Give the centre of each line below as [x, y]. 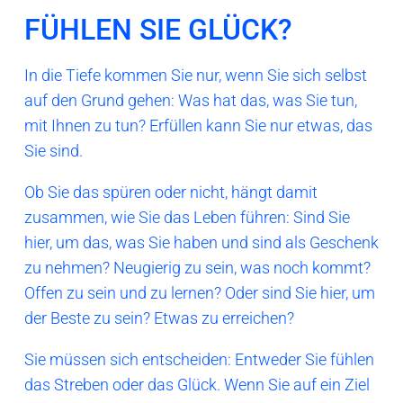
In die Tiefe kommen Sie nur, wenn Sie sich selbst [196, 76]
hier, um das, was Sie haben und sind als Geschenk [201, 243]
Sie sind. [54, 151]
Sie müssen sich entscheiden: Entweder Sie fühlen [199, 360]
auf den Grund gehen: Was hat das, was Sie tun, [191, 101]
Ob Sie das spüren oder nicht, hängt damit [171, 193]
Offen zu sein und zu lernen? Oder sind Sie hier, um [200, 293]
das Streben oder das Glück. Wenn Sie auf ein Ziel [197, 385]
